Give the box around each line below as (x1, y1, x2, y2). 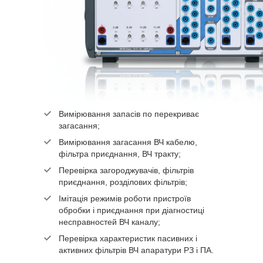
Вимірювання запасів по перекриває (59, 109, 199, 119)
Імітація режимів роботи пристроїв (59, 194, 191, 204)
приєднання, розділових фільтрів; (59, 177, 187, 187)
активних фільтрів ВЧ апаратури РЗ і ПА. (59, 245, 214, 255)
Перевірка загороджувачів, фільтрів (59, 166, 194, 176)
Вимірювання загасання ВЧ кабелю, (59, 137, 197, 147)
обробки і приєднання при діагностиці (59, 205, 204, 215)
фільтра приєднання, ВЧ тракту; (59, 149, 181, 159)
